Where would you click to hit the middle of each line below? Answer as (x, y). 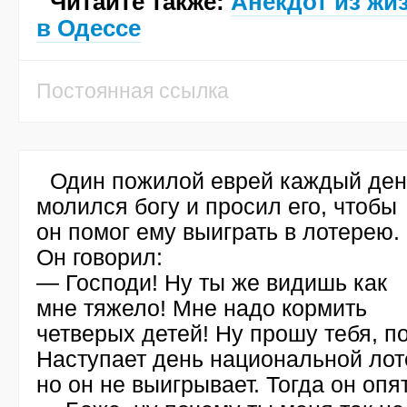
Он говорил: (99, 257)
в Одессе (89, 28)
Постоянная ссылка (133, 91)
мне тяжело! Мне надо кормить (202, 308)
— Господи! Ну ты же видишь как (212, 283)
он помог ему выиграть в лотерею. (218, 232)
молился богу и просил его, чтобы (217, 206)
